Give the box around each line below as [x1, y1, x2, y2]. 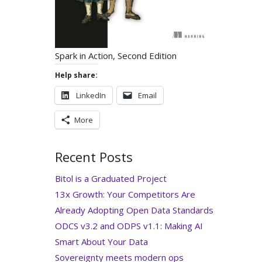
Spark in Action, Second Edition [54, 50, 177, 62]
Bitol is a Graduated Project [54, 172, 167, 184]
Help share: [54, 70, 98, 81]
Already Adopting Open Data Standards [54, 204, 213, 216]
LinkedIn [75, 90, 106, 101]
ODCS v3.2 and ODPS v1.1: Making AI [54, 219, 203, 232]
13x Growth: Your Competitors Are [54, 188, 195, 200]
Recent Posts [54, 147, 133, 166]
